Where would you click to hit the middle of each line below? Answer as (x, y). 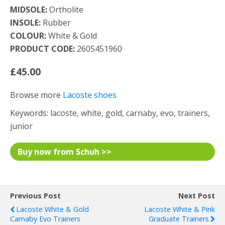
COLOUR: (28, 36)
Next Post (197, 196)
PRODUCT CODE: (42, 49)
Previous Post (35, 196)
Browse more (36, 95)
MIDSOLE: (29, 10)
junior (21, 126)
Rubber (56, 23)
